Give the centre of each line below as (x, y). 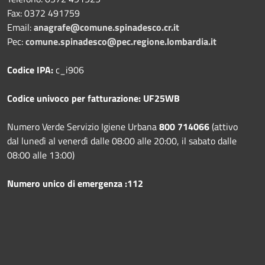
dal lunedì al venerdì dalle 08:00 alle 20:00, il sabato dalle (122, 140)
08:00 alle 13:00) (41, 155)
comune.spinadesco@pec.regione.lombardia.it (121, 41)
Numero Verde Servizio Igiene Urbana (83, 126)
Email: (20, 27)
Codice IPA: (31, 70)
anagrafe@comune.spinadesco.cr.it (106, 27)
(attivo (225, 126)
